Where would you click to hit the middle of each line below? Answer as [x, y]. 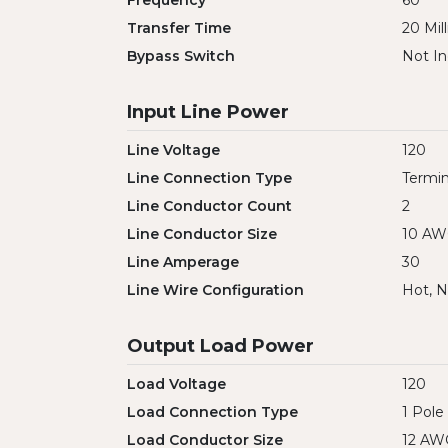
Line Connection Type [209, 178]
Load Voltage [176, 384]
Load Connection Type [212, 412]
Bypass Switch [181, 56]
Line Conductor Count [209, 206]
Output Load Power [220, 346]
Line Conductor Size [202, 234]
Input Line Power [208, 112]
